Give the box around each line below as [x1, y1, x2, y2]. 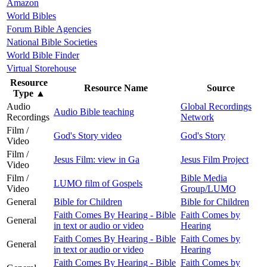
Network [181, 111, 214, 122]
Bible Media [181, 172, 227, 183]
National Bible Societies [7, 36, 97, 47]
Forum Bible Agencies [7, 23, 91, 34]
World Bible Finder [7, 49, 79, 60]
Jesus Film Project [181, 154, 249, 164]
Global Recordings [181, 101, 252, 111]
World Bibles [7, 10, 56, 21]
